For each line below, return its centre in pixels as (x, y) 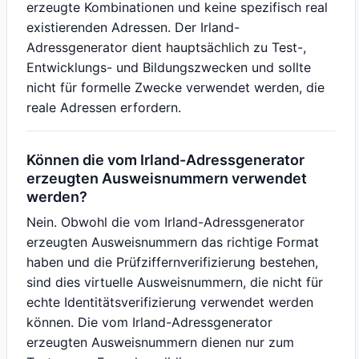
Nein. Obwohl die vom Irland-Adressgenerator (165, 222)
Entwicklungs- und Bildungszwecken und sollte (169, 67)
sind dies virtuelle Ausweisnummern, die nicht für (175, 282)
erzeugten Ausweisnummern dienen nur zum (160, 342)
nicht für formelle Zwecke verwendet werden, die (175, 87)
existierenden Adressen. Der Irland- (133, 27)
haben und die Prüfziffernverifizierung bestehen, (172, 262)
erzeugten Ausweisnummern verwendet (167, 178)
